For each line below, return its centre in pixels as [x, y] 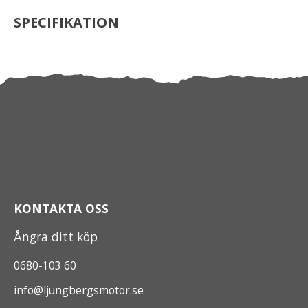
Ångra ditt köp [56, 236]
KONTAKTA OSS [61, 208]
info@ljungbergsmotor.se [79, 290]
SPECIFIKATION [66, 22]
